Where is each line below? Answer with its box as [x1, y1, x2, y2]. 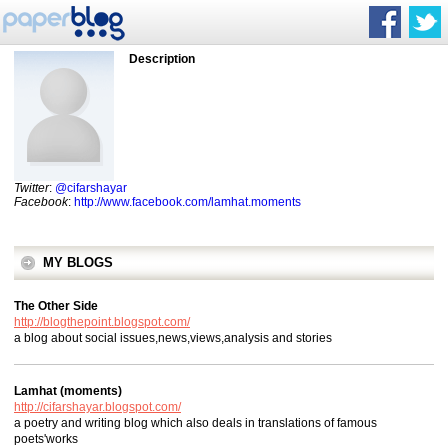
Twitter [14, 181, 49, 195]
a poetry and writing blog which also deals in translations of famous [14, 416, 377, 430]
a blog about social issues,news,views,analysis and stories [14, 331, 332, 345]
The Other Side [14, 299, 98, 313]
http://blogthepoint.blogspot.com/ [14, 315, 190, 329]
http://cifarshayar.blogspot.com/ [14, 400, 181, 414]
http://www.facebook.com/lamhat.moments [74, 195, 301, 209]
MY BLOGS [43, 255, 113, 270]
